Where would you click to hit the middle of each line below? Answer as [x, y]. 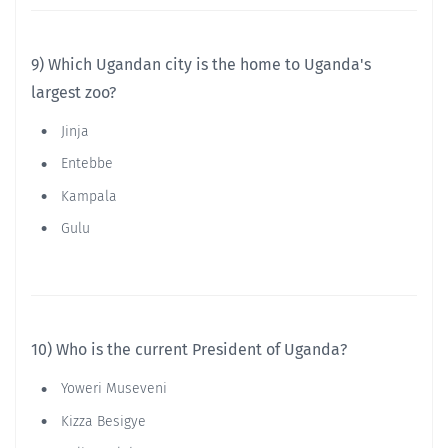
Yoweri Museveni [112, 389]
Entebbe [85, 164]
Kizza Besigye [101, 421]
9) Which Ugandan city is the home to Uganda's [201, 64]
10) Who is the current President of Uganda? [189, 350]
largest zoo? [73, 92]
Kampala [87, 196]
